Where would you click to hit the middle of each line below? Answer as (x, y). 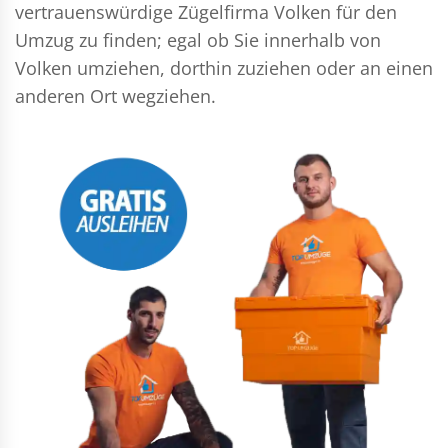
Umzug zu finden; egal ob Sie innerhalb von (198, 40)
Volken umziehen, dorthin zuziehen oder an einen (224, 68)
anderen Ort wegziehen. (115, 96)
